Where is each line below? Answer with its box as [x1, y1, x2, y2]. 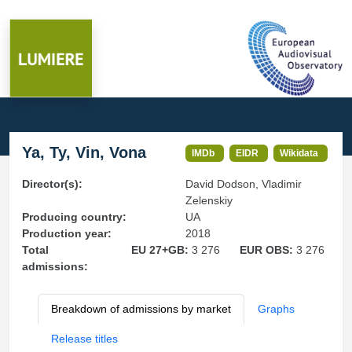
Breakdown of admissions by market [51, 302, 231, 315]
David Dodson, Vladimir [185, 178, 302, 190]
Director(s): [22, 178, 82, 190]
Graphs [258, 302, 295, 315]
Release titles [51, 332, 118, 345]
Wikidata [280, 148, 319, 158]
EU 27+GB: [130, 244, 192, 256]
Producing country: [22, 211, 126, 223]
